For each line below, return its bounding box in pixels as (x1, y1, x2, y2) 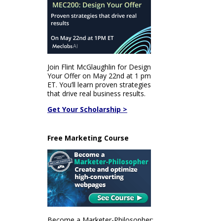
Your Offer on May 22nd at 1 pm (47, 71, 151, 80)
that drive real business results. (47, 89, 146, 98)
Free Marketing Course (47, 133, 129, 143)
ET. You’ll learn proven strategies (47, 80, 151, 89)
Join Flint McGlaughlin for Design (47, 62, 151, 72)
